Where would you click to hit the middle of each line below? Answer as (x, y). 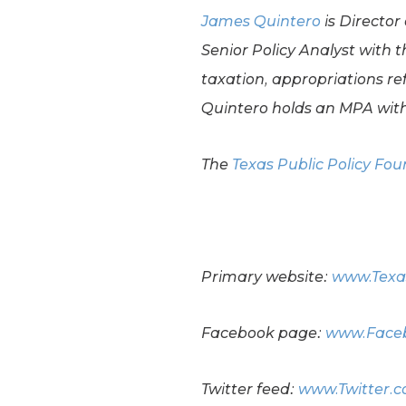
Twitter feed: (250, 389)
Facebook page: (263, 333)
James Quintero (261, 21)
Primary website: (266, 277)
